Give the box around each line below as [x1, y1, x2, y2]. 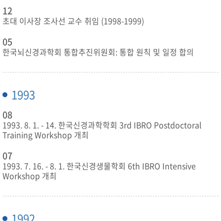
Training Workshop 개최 [2, 129, 89, 141]
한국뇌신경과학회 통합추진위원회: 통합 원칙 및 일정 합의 [2, 46, 194, 58]
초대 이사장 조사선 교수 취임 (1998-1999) [2, 15, 144, 27]
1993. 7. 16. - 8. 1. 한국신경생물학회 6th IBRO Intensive [2, 160, 196, 172]
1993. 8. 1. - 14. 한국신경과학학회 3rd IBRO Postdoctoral [2, 119, 202, 131]
